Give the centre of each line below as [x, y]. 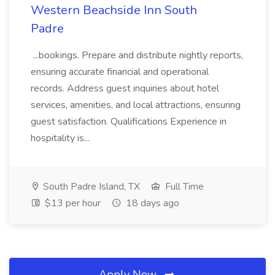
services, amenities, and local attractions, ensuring [136, 105]
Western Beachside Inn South [114, 10]
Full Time [183, 187]
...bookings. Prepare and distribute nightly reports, [137, 55]
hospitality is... [61, 138]
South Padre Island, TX [90, 187]
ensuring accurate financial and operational [120, 72]
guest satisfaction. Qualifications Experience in [129, 122]
